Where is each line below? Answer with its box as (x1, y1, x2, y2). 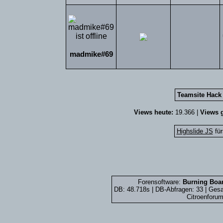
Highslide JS (176, 127, 213, 135)
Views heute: (133, 109, 173, 116)
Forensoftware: (138, 178, 183, 186)
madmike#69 (69, 50, 113, 58)
